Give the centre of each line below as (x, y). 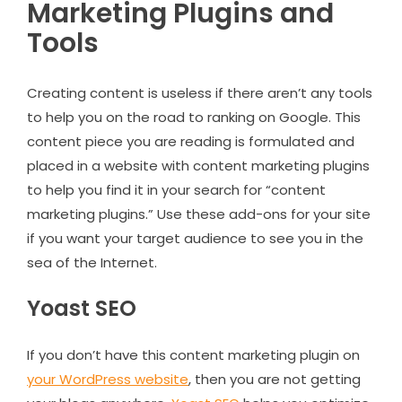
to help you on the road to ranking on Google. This (194, 117)
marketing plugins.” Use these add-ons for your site (199, 214)
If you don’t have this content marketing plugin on (193, 354)
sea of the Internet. (92, 262)
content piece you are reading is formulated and (191, 141)
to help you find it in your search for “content (176, 189)
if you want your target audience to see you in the (195, 238)
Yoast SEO (82, 308)
